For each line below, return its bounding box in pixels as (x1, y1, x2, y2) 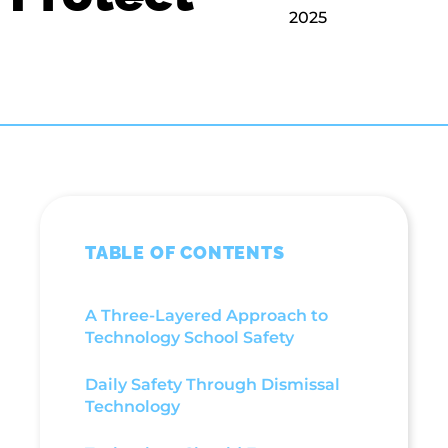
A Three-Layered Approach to (85, 306, 328, 325)
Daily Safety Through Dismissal (85, 375, 340, 394)
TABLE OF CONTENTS (85, 242, 285, 263)
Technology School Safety (85, 328, 294, 347)
